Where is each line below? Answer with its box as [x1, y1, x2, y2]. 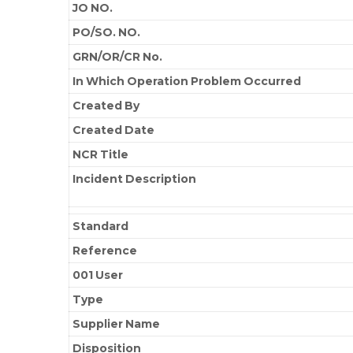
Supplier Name [72, 316, 161, 331]
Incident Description [72, 171, 197, 186]
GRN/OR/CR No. [72, 49, 163, 64]
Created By [72, 98, 140, 113]
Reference [72, 243, 138, 258]
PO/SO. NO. [72, 24, 141, 39]
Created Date [72, 122, 155, 137]
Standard [72, 218, 129, 233]
